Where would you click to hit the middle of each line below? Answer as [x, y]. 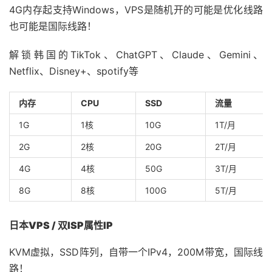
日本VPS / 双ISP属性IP [61, 226]
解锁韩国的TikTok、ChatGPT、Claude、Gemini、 [136, 55]
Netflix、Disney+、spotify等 [74, 71]
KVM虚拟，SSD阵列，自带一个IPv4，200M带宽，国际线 [136, 252]
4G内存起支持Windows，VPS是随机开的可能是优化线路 [136, 10]
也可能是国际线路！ [53, 26]
